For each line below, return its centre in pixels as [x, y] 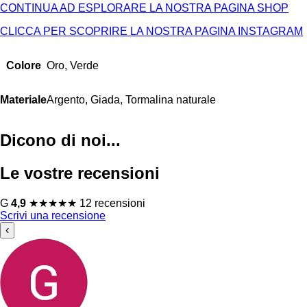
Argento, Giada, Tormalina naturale [131, 99]
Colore [23, 65]
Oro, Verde [73, 65]
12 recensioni [112, 203]
